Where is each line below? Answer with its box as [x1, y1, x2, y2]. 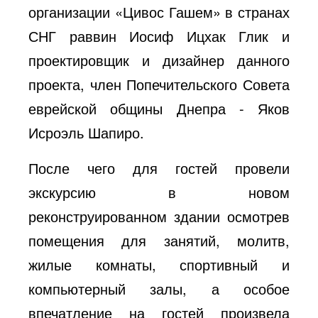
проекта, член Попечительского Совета [28, 73, 290, 94]
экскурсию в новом [28, 181, 290, 202]
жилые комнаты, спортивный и [28, 253, 290, 275]
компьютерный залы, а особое [28, 278, 290, 299]
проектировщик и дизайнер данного [28, 49, 290, 70]
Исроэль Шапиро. [28, 121, 145, 143]
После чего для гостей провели [28, 157, 290, 178]
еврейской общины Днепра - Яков [28, 97, 290, 119]
